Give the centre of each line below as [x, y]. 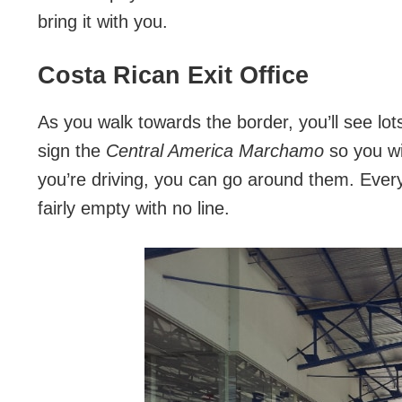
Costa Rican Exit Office [173, 75]
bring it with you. [103, 22]
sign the [69, 151]
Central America [170, 151]
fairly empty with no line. [134, 208]
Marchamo [281, 151]
